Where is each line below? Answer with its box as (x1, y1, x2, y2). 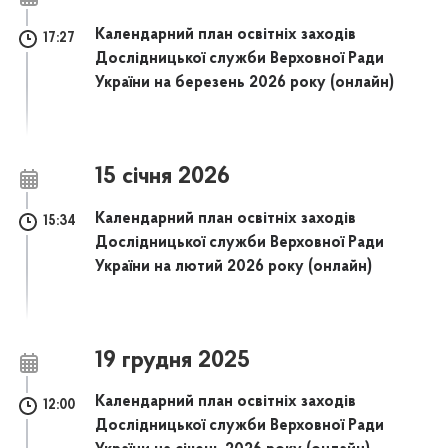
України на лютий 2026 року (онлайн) (95, 258, 373, 275)
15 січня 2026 (95, 165, 231, 190)
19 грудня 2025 (95, 348, 251, 373)
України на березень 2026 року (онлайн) (95, 75, 395, 92)
